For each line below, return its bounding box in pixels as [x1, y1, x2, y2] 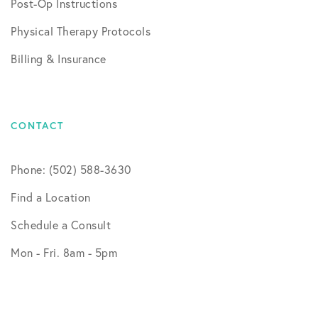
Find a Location [11, 190, 91, 204]
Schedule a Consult [11, 217, 111, 232]
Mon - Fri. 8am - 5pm [11, 245, 117, 260]
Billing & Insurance [11, 51, 106, 66]
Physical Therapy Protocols [11, 23, 150, 38]
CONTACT [11, 119, 64, 132]
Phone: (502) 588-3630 [11, 162, 131, 177]
